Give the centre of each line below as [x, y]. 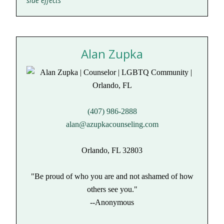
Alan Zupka [112, 54]
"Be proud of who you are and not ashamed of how [112, 176]
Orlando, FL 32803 [112, 150]
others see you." [112, 189]
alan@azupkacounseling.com [112, 124]
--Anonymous [112, 202]
